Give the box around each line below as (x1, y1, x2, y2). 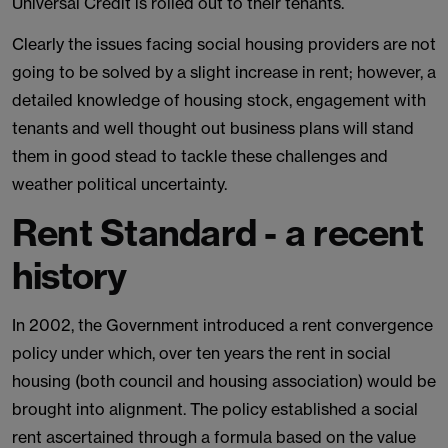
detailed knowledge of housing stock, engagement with (12, 90, 426, 110)
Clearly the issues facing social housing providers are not (12, 34, 436, 54)
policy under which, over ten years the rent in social (12, 343, 391, 363)
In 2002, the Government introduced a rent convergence (12, 315, 433, 335)
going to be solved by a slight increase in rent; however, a (12, 62, 436, 82)
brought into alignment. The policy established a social (12, 399, 418, 419)
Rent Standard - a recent (12, 210, 423, 255)
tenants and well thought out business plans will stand (12, 118, 414, 138)
